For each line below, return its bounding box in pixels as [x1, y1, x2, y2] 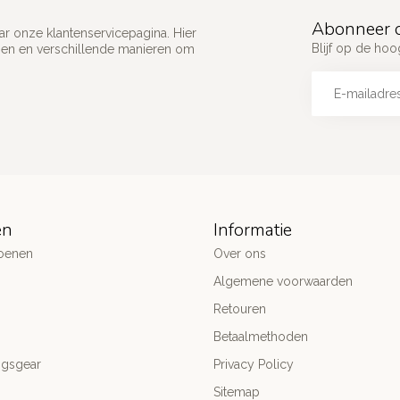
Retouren [213, 301, 266, 316]
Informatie [213, 217, 292, 242]
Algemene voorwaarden [213, 273, 353, 288]
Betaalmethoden [213, 329, 308, 344]
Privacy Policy [213, 356, 294, 371]
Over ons [213, 246, 266, 261]
